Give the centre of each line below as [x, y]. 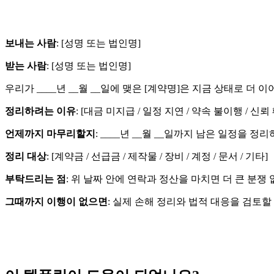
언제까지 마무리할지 [50, 133]
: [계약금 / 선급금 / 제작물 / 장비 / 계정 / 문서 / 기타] [157, 156]
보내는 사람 [31, 43]
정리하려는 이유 [40, 111]
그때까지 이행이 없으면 [56, 201]
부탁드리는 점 [35, 179]
